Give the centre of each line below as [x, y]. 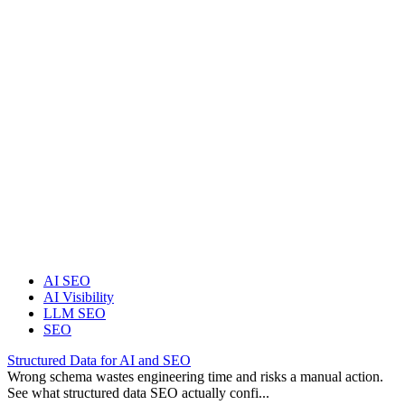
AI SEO [67, 281]
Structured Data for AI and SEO [99, 361]
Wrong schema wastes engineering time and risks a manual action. [195, 377]
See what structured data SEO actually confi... [138, 393]
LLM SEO [75, 314]
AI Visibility [79, 297]
